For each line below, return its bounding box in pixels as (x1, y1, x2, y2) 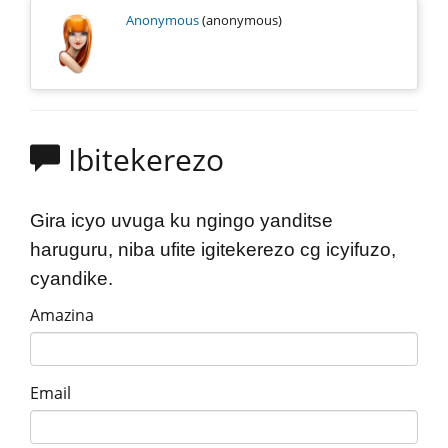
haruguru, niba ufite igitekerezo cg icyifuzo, (30, 238, 396, 260)
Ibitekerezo (60, 138, 224, 180)
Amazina (30, 303, 94, 326)
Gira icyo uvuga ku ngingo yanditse (30, 209, 333, 231)
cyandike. (30, 267, 113, 289)
